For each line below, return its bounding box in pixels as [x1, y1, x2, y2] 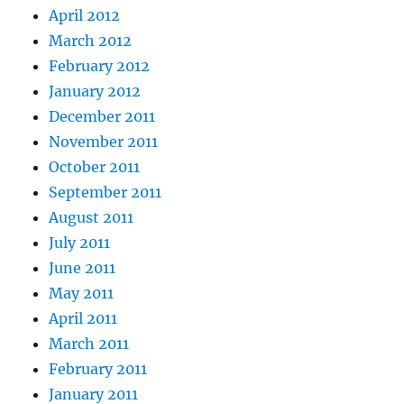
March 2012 [49, 31, 133, 50]
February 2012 [49, 56, 151, 75]
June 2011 [49, 258, 116, 277]
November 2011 [49, 132, 159, 151]
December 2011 [49, 106, 156, 125]
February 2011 [49, 359, 148, 378]
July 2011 [49, 233, 111, 252]
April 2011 [49, 308, 118, 327]
